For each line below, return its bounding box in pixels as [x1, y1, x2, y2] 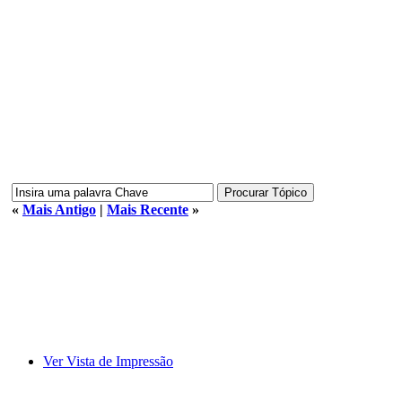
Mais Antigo [22, 201, 96, 217]
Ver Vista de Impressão [43, 353, 173, 369]
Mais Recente [107, 201, 188, 217]
